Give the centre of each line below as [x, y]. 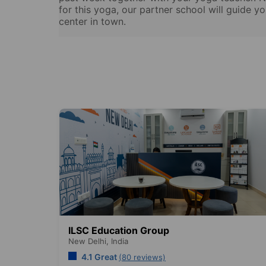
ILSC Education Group [119, 231]
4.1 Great [99, 257]
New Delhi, [90, 241]
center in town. [92, 22]
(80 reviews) [142, 257]
